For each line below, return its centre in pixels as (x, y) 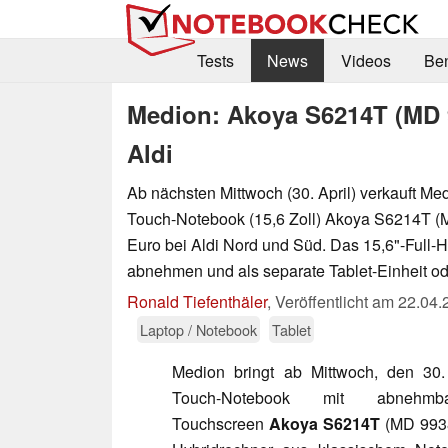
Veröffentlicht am (336, 301)
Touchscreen (220, 423)
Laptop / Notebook (198, 329)
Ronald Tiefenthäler (197, 301)
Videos (365, 61)
